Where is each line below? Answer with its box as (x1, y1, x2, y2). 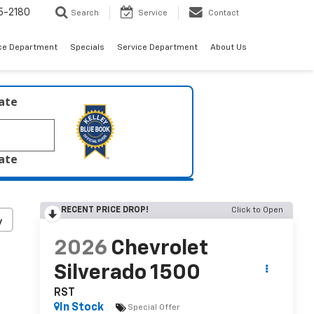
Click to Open (231, 206, 283, 214)
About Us (210, 43, 247, 53)
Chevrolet (110, 238, 208, 260)
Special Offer (127, 303, 180, 312)
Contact (208, 9, 239, 18)
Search (71, 9, 99, 18)
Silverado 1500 (53, 263, 200, 285)
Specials (70, 43, 104, 53)
